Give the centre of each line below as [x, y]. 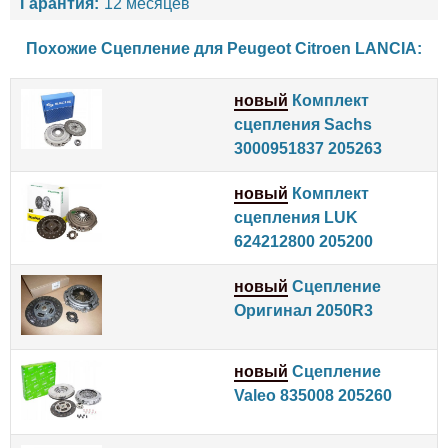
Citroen [323, 48]
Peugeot [259, 48]
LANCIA [386, 48]
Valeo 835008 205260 [313, 395]
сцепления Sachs [303, 124]
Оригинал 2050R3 [303, 310]
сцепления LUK [296, 217]
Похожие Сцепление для [126, 48]
